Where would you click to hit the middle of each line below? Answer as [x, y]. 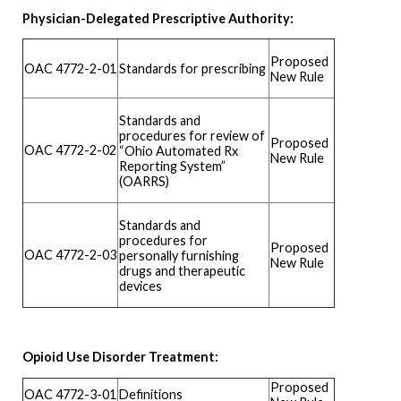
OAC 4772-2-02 [70, 150]
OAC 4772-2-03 [70, 255]
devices [141, 286]
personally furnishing [179, 255]
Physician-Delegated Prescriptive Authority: [158, 19]
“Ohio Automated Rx [179, 150]
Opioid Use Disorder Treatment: [124, 357]
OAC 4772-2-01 [70, 69]
